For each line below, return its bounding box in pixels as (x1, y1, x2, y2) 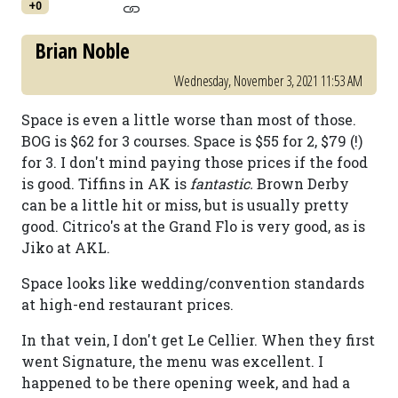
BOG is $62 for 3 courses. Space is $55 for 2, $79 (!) (21, 131, 362, 150)
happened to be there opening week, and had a (21, 373, 350, 392)
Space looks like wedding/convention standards (21, 274, 364, 292)
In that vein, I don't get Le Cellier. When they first (21, 330, 375, 349)
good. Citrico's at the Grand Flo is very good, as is (21, 217, 365, 235)
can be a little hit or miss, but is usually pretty (21, 195, 349, 214)
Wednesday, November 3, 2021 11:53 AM (174, 71, 362, 91)
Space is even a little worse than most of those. (21, 110, 356, 129)
